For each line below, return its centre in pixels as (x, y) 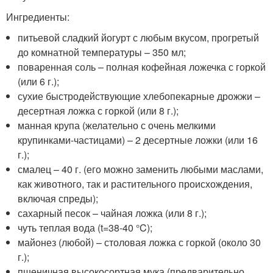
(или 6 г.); (39, 82)
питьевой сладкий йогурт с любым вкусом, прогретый (139, 38)
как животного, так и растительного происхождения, (135, 184)
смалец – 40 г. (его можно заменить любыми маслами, (141, 169)
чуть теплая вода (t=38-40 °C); (85, 228)
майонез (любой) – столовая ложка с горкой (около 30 (140, 243)
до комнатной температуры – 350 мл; (102, 52)
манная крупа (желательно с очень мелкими (117, 126)
